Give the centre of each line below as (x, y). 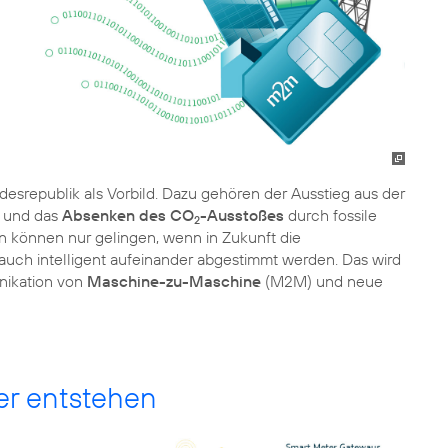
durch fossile (330, 215)
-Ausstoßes (242, 215)
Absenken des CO (128, 215)
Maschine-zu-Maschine (174, 281)
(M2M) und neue (322, 281)
